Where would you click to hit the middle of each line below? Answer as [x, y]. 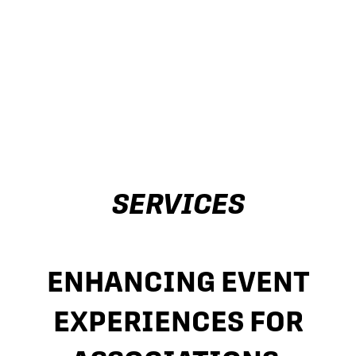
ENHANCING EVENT [178, 281]
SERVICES [178, 204]
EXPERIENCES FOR [178, 321]
